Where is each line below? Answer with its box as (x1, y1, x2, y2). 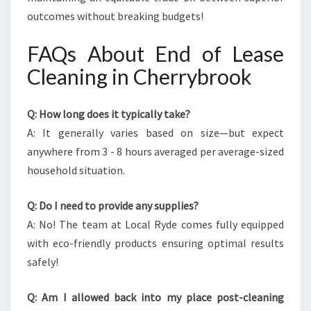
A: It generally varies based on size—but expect (27, 126, 284, 140)
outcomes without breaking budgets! (27, 9, 203, 23)
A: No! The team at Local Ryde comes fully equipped (27, 217, 284, 231)
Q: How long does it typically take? (27, 107, 190, 121)
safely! (27, 255, 58, 269)
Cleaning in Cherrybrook (27, 64, 252, 89)
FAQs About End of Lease (27, 41, 284, 66)
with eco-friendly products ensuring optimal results (27, 236, 284, 250)
